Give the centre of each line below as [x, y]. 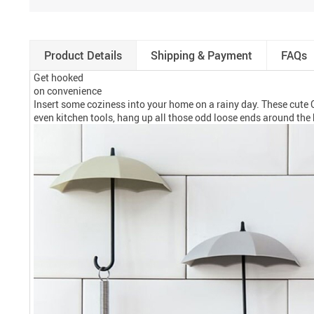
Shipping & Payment [202, 55]
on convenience [68, 90]
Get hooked [59, 77]
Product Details [83, 55]
